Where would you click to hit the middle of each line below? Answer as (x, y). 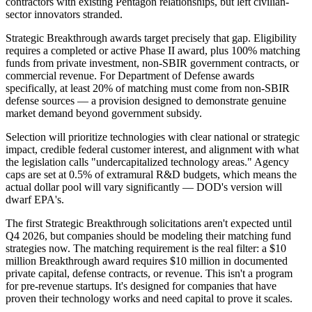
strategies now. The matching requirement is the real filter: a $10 (146, 249)
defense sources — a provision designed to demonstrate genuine (146, 101)
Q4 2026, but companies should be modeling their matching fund (148, 236)
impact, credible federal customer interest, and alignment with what (152, 150)
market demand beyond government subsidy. (104, 114)
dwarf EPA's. (35, 200)
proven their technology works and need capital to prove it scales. (149, 299)
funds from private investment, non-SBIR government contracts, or (152, 63)
